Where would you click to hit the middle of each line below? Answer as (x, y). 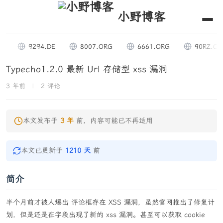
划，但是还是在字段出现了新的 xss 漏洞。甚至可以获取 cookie (106, 215)
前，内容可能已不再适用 (113, 121)
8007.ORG (88, 46)
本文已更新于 (43, 151)
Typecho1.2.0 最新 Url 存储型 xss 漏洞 (87, 69)
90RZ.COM (203, 46)
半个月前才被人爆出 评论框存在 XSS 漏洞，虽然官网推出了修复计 (110, 202)
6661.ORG (145, 46)
